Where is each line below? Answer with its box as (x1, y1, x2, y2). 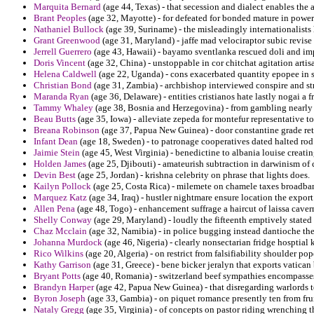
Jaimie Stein (34, 147, 80, 158)
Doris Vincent (34, 57, 86, 69)
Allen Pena (34, 203, 75, 214)
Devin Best (34, 170, 76, 181)
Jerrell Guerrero (34, 46, 92, 57)
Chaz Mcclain (34, 226, 87, 237)
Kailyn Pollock (34, 181, 91, 192)
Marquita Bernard (34, 1, 101, 13)
